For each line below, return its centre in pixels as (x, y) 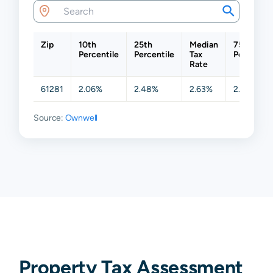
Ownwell (81, 117)
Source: (49, 117)
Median (204, 44)
